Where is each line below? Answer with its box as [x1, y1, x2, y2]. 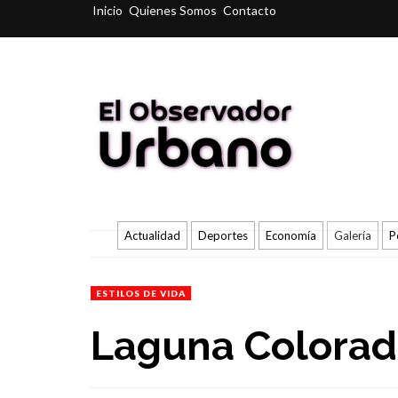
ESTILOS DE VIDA [96, 288, 186, 298]
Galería [334, 228, 371, 243]
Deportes [198, 228, 248, 243]
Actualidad [124, 228, 180, 243]
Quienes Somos [129, 2, 217, 18]
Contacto [223, 2, 276, 18]
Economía [266, 228, 316, 243]
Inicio [92, 2, 123, 18]
